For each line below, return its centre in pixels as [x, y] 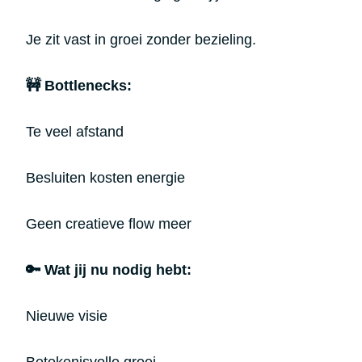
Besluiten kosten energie [105, 177]
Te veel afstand [75, 131]
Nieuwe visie [67, 316]
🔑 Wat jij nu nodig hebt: [109, 269]
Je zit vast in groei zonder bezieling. [141, 39]
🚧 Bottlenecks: [79, 85]
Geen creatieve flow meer [109, 223]
